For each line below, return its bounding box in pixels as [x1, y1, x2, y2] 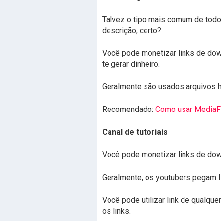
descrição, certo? [102, 26, 161, 35]
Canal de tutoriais [102, 127, 168, 137]
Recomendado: [102, 105, 155, 114]
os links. [102, 206, 131, 216]
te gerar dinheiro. [102, 59, 160, 69]
